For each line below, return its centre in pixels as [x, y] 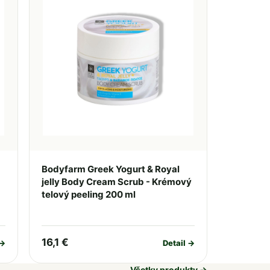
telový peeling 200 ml [88, 194]
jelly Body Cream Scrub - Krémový [116, 182]
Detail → [179, 243]
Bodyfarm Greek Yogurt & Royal [110, 169]
